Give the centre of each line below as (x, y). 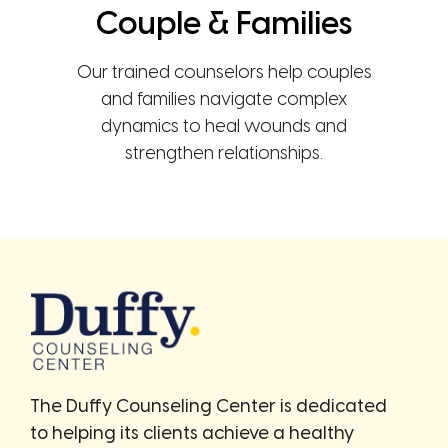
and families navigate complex (224, 100)
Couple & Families (224, 25)
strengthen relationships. (224, 154)
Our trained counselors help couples (224, 73)
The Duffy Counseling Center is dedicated (208, 407)
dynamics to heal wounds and (224, 127)
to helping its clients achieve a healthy (192, 434)
